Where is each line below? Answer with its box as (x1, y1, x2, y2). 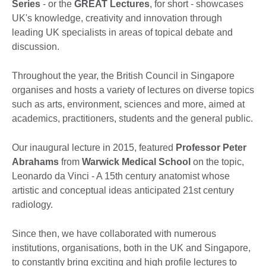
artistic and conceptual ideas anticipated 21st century (12, 185, 234, 196)
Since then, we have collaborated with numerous (12, 229, 216, 239)
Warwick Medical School (82, 157, 191, 167)
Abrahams (12, 157, 59, 167)
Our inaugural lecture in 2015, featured (12, 142, 176, 153)
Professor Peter (176, 142, 246, 153)
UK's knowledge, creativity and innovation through (12, 13, 222, 24)
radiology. (12, 199, 53, 210)
